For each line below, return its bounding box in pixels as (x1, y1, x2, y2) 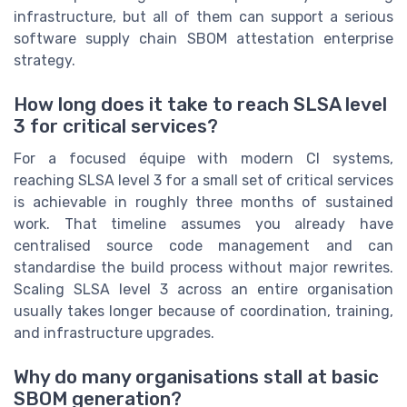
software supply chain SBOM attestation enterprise (14, 29, 393, 47)
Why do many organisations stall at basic (14, 366, 379, 389)
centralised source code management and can (14, 237, 393, 255)
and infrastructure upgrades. (14, 324, 214, 342)
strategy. (14, 51, 75, 69)
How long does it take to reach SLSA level (14, 94, 387, 116)
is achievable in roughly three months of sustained (14, 194, 393, 212)
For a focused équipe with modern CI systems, (14, 150, 393, 168)
